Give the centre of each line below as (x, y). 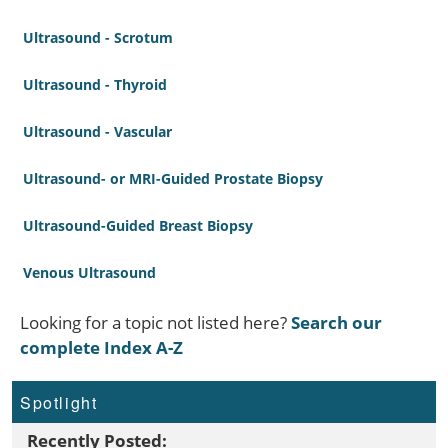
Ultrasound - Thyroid (95, 85)
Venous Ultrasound (89, 273)
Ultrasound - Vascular (97, 132)
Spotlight (59, 403)
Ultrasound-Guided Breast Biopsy (138, 226)
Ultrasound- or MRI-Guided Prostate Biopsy (173, 179)
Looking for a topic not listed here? (155, 323)
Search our (336, 323)
